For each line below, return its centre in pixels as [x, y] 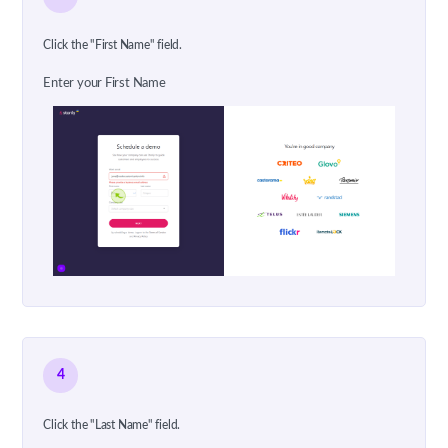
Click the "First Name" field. [112, 45]
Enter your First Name [104, 84]
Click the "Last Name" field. [112, 424]
